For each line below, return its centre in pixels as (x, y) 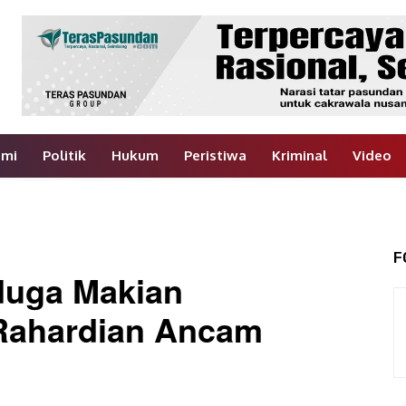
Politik (64, 156)
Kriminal (299, 156)
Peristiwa (215, 156)
